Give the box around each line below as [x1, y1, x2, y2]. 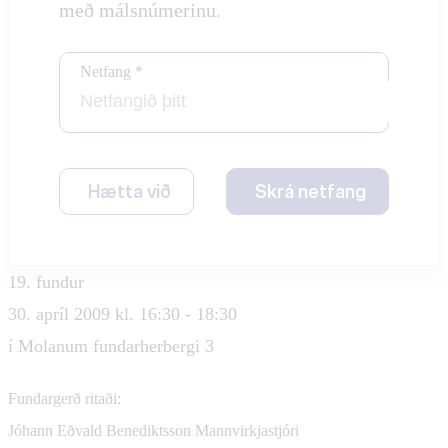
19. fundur [8, 271, 84, 292]
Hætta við [88, 180, 171, 202]
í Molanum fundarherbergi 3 [8, 335, 214, 356]
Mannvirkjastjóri [195, 421, 299, 439]
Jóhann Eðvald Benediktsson [8, 421, 195, 439]
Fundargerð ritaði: [8, 389, 121, 407]
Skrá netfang [255, 180, 366, 202]
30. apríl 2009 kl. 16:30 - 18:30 [8, 303, 237, 324]
